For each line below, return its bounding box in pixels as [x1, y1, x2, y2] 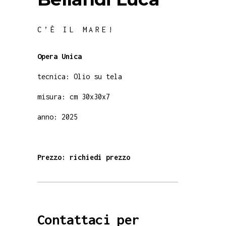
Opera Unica [37, 51, 82, 61]
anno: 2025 [37, 112, 78, 121]
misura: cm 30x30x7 [37, 92, 110, 101]
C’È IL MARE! [37, 25, 115, 34]
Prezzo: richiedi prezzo [37, 152, 130, 161]
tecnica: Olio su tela [37, 72, 122, 81]
